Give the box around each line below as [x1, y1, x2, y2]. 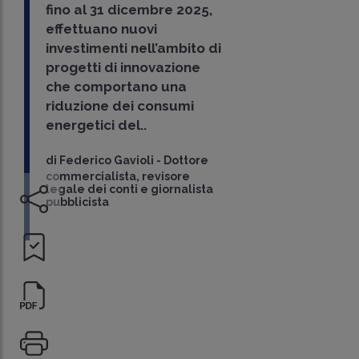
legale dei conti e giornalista [46, 183, 214, 196]
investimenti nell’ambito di [46, 40, 222, 57]
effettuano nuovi [46, 21, 158, 38]
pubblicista [46, 196, 110, 209]
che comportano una [46, 79, 188, 95]
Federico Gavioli [59, 154, 155, 167]
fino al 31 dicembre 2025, [46, 2, 213, 18]
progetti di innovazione [46, 59, 201, 76]
